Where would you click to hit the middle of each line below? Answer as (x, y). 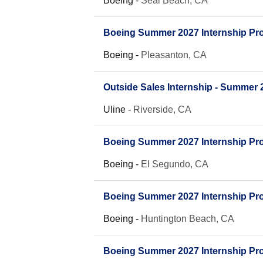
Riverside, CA (162, 109)
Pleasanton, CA (174, 55)
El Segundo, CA (175, 164)
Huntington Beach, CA (188, 219)
